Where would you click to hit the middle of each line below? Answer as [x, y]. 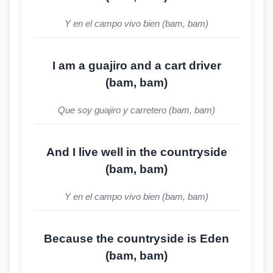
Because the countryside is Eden [136, 239]
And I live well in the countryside [136, 152]
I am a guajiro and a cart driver [136, 66]
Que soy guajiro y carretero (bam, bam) [136, 110]
